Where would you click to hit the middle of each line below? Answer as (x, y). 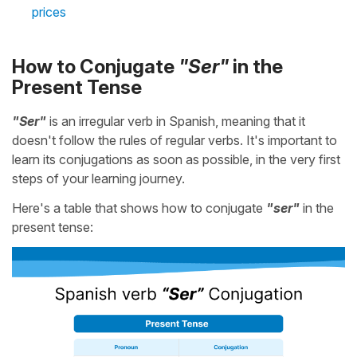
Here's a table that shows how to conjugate (139, 208)
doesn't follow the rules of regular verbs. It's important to (175, 140)
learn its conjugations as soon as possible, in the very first (176, 159)
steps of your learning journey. (98, 178)
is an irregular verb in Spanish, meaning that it (176, 121)
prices (49, 12)
